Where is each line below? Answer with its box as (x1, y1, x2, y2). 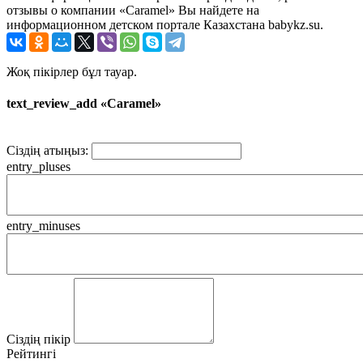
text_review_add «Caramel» (6, 96, 161, 111)
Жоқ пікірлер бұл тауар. (6, 64, 137, 79)
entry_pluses (6, 160, 70, 174)
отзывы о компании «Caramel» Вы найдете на (6, 2, 259, 17)
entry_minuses (6, 219, 80, 233)
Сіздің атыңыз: (6, 143, 88, 158)
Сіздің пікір (6, 332, 70, 347)
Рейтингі (6, 347, 56, 361)
